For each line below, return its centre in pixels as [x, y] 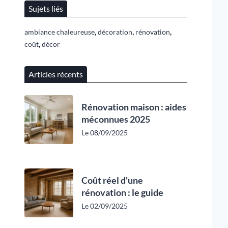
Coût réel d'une [112, 180]
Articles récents [56, 74]
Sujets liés [46, 8]
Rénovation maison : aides [134, 107]
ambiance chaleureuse [60, 32]
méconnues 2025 [116, 119]
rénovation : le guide [122, 192]
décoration [115, 32]
